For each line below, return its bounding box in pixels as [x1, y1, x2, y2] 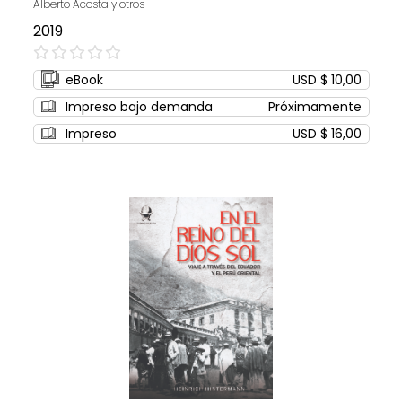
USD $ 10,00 [292, 71, 362, 90]
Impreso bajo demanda [65, 98, 213, 117]
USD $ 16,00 [292, 125, 362, 144]
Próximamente [267, 98, 362, 117]
